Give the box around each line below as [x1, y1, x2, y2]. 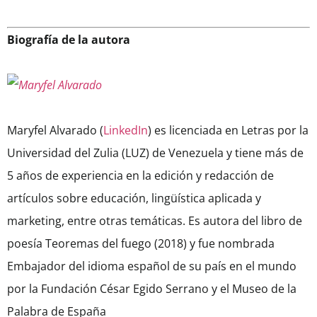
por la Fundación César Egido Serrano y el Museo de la [7, 281, 296, 297]
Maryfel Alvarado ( [7, 122, 103, 139]
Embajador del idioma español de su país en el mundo [7, 258, 296, 275]
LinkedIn [103, 122, 148, 139]
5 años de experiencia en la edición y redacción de [7, 168, 274, 184]
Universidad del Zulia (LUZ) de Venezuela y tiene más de [7, 145, 304, 161]
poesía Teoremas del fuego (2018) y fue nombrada [7, 236, 275, 252]
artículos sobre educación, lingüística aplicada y [7, 190, 261, 207]
